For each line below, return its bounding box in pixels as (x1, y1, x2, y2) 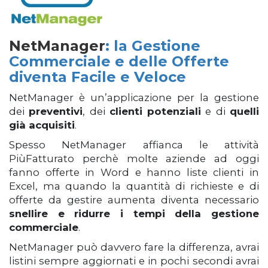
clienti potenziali (109, 105, 202, 117)
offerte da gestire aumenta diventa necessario (9, 194, 259, 206)
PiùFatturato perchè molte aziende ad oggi (9, 153, 259, 165)
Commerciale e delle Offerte (9, 53, 229, 70)
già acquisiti (9, 119, 75, 131)
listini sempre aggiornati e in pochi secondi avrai (9, 255, 259, 267)
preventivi (29, 105, 83, 117)
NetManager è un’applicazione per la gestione (9, 92, 259, 103)
